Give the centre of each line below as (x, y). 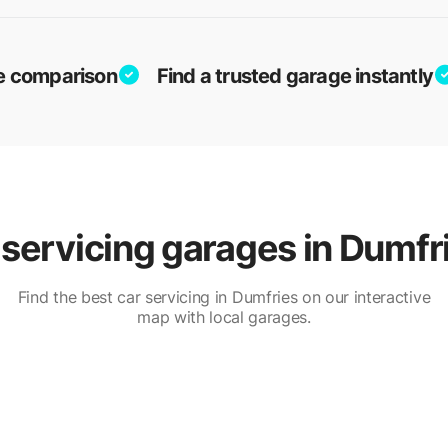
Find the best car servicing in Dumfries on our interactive (224, 297)
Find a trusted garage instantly (294, 76)
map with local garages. (224, 317)
